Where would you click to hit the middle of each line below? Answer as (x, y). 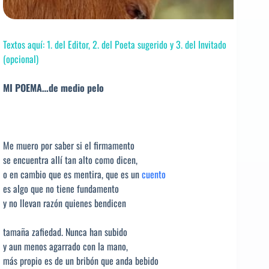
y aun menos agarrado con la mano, (65, 246)
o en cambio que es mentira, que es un (72, 174)
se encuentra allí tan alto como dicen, (70, 160)
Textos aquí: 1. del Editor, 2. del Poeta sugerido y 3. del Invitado (115, 45)
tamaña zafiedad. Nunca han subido (65, 232)
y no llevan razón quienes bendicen (65, 203)
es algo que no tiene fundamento (61, 189)
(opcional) (21, 59)
